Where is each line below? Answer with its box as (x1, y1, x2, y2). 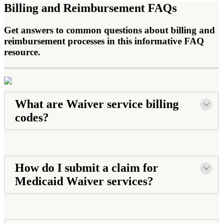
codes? (15, 111, 52, 124)
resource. (4, 46, 40, 57)
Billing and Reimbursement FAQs (4, 1, 177, 14)
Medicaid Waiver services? (15, 174, 156, 188)
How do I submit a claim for (15, 161, 158, 174)
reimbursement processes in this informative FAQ (4, 35, 204, 46)
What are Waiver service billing (15, 97, 179, 111)
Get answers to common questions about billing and (4, 24, 215, 35)
